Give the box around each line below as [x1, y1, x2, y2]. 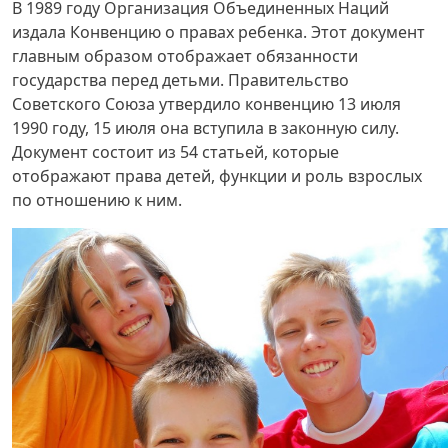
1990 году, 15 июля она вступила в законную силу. [12, 117, 399, 139]
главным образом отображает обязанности [12, 45, 358, 67]
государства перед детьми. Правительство [12, 69, 349, 91]
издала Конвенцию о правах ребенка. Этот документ [12, 21, 425, 43]
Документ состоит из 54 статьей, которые [12, 141, 339, 163]
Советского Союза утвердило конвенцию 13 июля [12, 93, 401, 115]
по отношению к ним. [12, 189, 182, 211]
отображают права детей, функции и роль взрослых [12, 165, 422, 187]
